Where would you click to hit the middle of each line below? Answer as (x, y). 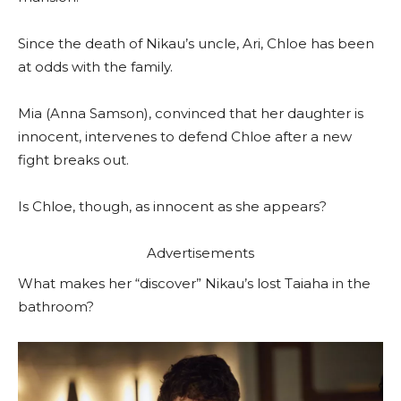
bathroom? (56, 307)
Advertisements (200, 253)
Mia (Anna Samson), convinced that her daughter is (191, 114)
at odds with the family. (95, 67)
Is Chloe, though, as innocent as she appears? (172, 207)
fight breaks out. (73, 160)
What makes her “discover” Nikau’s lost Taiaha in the (194, 284)
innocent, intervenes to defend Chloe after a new (185, 137)
